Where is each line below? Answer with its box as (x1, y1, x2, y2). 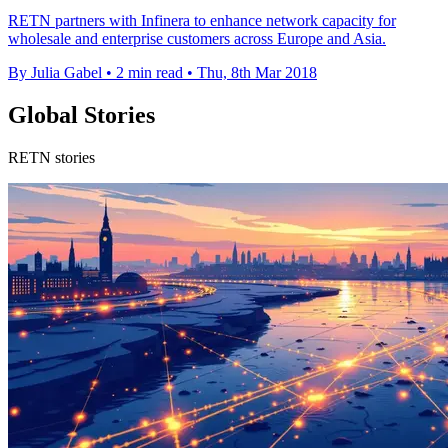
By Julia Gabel (8, 64, 102, 82)
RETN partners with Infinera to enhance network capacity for (8, 12, 396, 30)
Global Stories (8, 102, 155, 129)
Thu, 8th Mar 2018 (197, 64, 317, 82)
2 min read (116, 64, 183, 82)
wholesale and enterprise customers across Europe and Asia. (8, 30, 386, 48)
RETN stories (8, 149, 95, 167)
